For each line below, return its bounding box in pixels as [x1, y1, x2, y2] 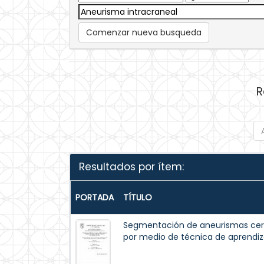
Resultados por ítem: [79, 160, 184, 174]
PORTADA [75, 192, 114, 203]
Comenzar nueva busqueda [86, 27, 202, 38]
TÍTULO [123, 192, 152, 203]
